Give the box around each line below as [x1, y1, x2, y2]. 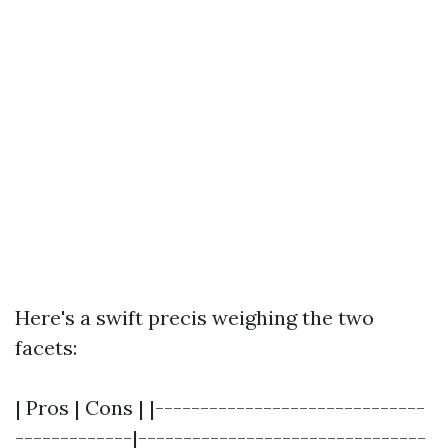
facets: [15, 335, 77, 360]
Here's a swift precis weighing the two [15, 305, 374, 330]
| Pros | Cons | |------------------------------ [15, 395, 425, 420]
